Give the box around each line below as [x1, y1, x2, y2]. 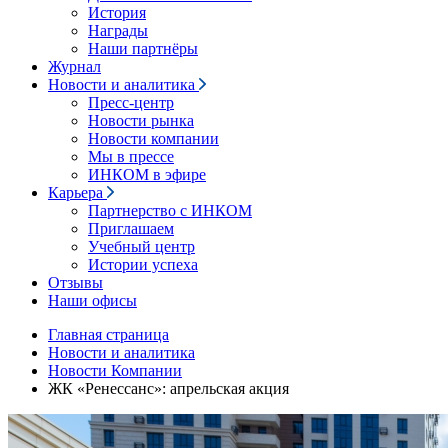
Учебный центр [88, 238, 195, 255]
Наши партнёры [88, 40, 198, 57]
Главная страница [48, 326, 169, 343]
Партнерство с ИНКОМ [88, 202, 252, 219]
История [88, 4, 146, 21]
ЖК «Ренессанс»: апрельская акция [48, 380, 289, 397]
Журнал [48, 58, 101, 75]
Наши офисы [48, 292, 137, 309]
